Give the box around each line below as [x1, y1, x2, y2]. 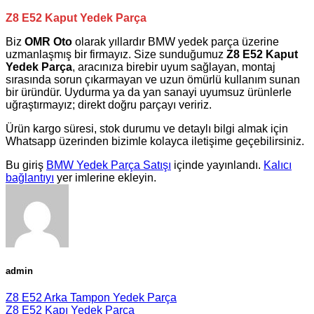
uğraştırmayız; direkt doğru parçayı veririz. [6, 98, 212, 111]
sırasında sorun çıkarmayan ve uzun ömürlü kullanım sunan [6, 73, 300, 86]
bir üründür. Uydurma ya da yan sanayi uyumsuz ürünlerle [6, 86, 292, 98]
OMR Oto [25, 35, 72, 48]
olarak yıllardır [72, 35, 148, 48]
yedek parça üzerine [175, 35, 279, 48]
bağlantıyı [6, 171, 54, 184]
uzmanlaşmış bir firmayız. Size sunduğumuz [6, 48, 226, 60]
